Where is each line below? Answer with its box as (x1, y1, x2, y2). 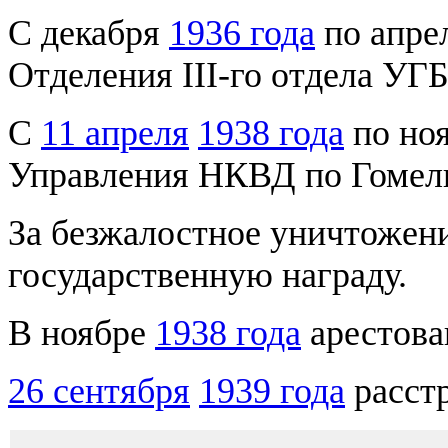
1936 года (169, 12, 315, 53)
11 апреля (41, 112, 189, 153)
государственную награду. (8, 254, 407, 295)
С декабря (8, 12, 169, 53)
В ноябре (8, 312, 155, 353)
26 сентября (8, 370, 190, 411)
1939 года (199, 370, 345, 411)
